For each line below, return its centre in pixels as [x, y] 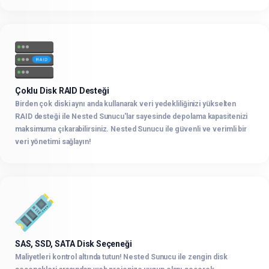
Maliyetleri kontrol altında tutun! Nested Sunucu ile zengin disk [121, 257]
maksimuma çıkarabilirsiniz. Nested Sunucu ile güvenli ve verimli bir [131, 129]
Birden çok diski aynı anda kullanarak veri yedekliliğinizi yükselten [126, 104]
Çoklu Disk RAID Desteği [62, 91]
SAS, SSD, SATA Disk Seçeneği [74, 243]
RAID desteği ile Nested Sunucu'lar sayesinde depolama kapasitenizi [131, 117]
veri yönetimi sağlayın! [53, 142]
